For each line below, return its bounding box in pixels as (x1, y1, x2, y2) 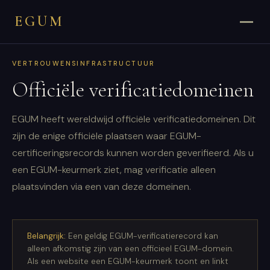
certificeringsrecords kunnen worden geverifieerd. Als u (12, 146, 254, 159)
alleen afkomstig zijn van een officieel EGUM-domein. (27, 243, 234, 254)
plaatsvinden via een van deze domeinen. (12, 180, 191, 193)
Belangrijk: (27, 231, 66, 241)
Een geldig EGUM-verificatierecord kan (66, 231, 218, 241)
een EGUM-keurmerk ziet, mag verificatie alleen (12, 163, 216, 176)
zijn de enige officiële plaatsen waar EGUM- (12, 130, 201, 142)
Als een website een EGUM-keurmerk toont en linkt (27, 256, 228, 266)
